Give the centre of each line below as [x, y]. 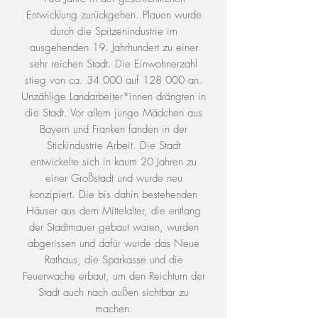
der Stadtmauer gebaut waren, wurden [114, 227]
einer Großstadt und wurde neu [114, 178]
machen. [114, 309]
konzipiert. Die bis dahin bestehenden [114, 194]
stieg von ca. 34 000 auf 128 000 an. [114, 80]
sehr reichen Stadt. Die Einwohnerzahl [114, 64]
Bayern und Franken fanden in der [114, 129]
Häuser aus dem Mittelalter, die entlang [114, 211]
